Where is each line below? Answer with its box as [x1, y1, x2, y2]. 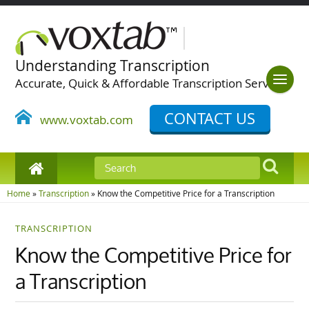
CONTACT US [164, 108, 256, 128]
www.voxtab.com [32, 112, 134, 128]
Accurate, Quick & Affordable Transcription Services [15, 75, 290, 91]
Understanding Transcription [15, 56, 210, 75]
